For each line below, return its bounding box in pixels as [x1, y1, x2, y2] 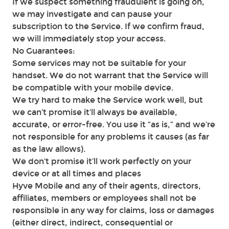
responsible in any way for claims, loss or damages [12, 205, 214, 215]
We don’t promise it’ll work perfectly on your [12, 156, 191, 166]
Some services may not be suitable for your [12, 58, 186, 68]
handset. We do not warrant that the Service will [12, 71, 208, 80]
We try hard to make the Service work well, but [12, 95, 203, 105]
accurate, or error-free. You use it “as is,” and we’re [12, 120, 215, 129]
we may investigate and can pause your [12, 9, 172, 19]
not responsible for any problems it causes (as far [12, 132, 209, 142]
